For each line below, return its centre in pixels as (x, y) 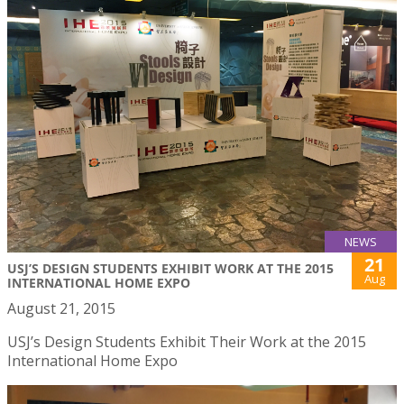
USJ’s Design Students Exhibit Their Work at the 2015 (187, 341)
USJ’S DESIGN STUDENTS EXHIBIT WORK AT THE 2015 (170, 268)
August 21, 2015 (61, 308)
